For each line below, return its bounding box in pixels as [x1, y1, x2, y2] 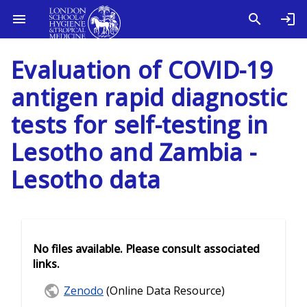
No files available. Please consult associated [33, 241, 260, 257]
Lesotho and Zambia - [11, 136, 256, 168]
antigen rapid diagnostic [11, 82, 287, 113]
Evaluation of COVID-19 [11, 54, 273, 86]
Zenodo [64, 282, 103, 298]
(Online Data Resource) [103, 282, 225, 298]
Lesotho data [11, 164, 160, 195]
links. [33, 256, 60, 272]
